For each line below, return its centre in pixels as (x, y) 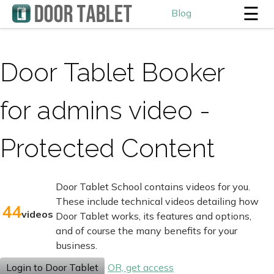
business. (76, 245)
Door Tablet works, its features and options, (154, 216)
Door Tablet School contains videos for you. (153, 186)
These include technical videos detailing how (157, 201)
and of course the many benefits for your (146, 230)
